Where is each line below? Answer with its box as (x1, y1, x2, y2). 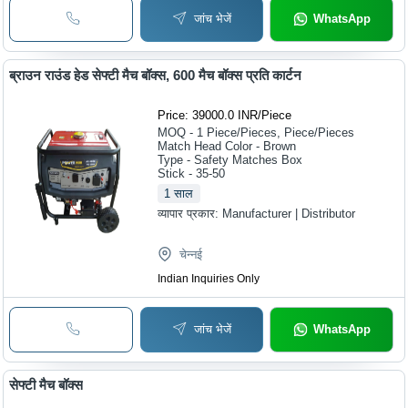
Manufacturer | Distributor (222, 206, 356, 220)
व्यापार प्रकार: (158, 206, 223, 220)
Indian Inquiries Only (158, 271, 260, 285)
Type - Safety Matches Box (158, 152, 303, 167)
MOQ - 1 (158, 125, 204, 139)
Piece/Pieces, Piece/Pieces (207, 125, 355, 139)
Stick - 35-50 (158, 166, 226, 180)
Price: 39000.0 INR (158, 107, 259, 122)
